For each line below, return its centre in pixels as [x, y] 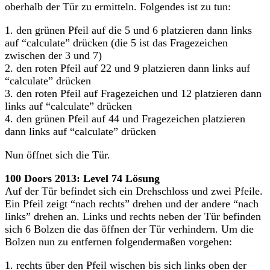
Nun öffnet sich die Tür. [58, 155]
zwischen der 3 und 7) [53, 55]
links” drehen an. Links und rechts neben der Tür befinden [133, 216]
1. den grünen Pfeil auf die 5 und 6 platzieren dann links [128, 30]
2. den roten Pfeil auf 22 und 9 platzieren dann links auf [127, 68]
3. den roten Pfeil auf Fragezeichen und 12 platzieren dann [133, 93]
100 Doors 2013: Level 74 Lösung [82, 178]
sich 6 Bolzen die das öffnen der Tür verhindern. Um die [129, 229]
